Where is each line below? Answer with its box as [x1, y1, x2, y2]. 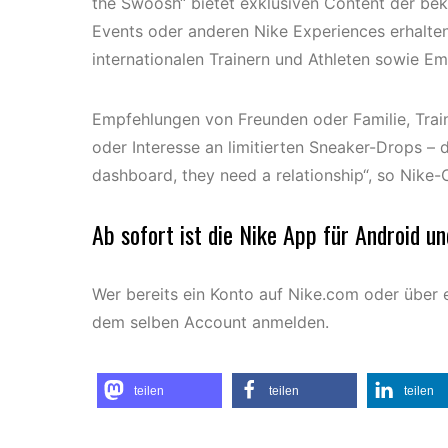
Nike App [239, 216, 317, 252]
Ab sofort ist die [92, 216, 239, 252]
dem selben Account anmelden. [92, 312, 329, 332]
